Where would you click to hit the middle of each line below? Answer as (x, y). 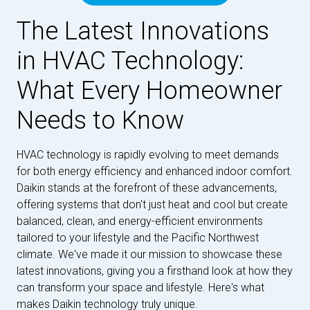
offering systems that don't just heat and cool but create (152, 204)
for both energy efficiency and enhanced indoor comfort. (155, 171)
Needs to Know (100, 120)
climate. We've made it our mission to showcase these (149, 254)
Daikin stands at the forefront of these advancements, (147, 188)
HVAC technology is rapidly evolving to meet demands (148, 155)
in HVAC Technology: (130, 61)
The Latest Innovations (143, 31)
